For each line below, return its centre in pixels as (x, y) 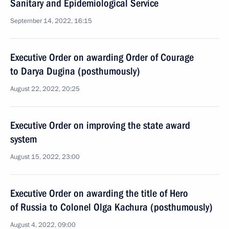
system (24, 139)
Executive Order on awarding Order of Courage (102, 57)
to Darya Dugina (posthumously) (75, 71)
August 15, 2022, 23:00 (45, 157)
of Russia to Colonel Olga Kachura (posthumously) (111, 207)
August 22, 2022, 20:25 (45, 89)
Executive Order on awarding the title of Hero (99, 193)
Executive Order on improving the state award (100, 125)
